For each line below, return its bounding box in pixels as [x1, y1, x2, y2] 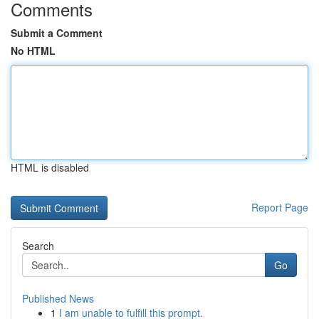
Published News [22, 291, 94, 305]
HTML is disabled [11, 160, 89, 174]
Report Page [251, 200, 308, 214]
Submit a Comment [11, 26, 103, 40]
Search [22, 239, 54, 253]
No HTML [11, 43, 56, 58]
